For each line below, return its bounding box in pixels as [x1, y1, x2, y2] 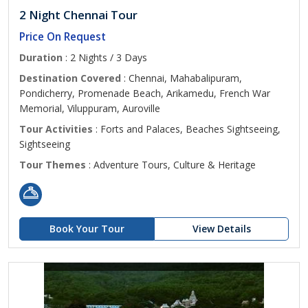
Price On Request [19, 30, 106, 44]
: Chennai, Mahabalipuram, [121, 71, 242, 85]
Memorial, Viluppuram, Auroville [19, 102, 160, 115]
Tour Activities [19, 122, 93, 135]
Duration [19, 51, 63, 64]
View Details [192, 222, 251, 235]
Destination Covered [19, 71, 121, 85]
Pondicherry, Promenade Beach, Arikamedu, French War [19, 87, 270, 100]
